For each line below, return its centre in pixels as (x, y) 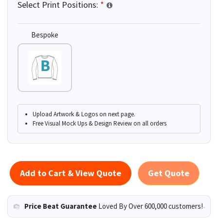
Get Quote (169, 173)
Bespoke (45, 35)
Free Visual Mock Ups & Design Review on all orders (100, 124)
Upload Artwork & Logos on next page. (84, 114)
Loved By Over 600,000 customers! (151, 206)
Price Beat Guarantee (61, 206)
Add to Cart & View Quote (71, 173)
